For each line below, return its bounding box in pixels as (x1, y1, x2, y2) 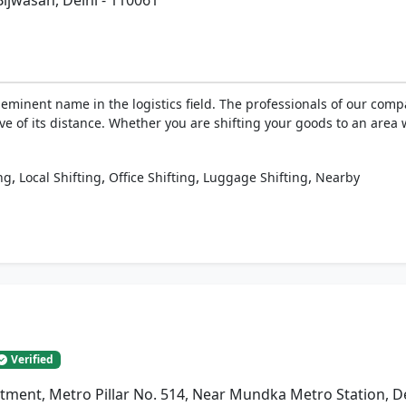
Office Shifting (109, 169, 196, 186)
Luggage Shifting (203, 169, 308, 186)
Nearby (315, 169, 360, 186)
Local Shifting (19, 169, 101, 186)
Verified (11, 351, 53, 367)
